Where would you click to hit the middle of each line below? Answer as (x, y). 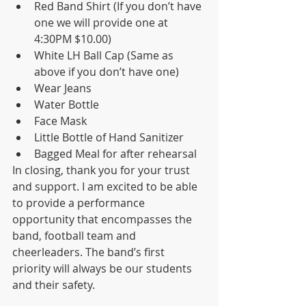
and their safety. (56, 284)
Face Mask (60, 121)
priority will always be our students (103, 268)
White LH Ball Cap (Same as (105, 55)
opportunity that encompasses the (103, 219)
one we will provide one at (102, 22)
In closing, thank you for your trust (102, 170)
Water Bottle (67, 104)
